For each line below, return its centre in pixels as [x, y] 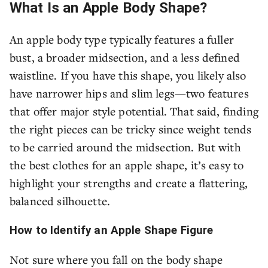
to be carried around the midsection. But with [125, 147]
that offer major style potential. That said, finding [134, 111]
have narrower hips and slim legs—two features [129, 93]
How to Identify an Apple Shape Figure [112, 230]
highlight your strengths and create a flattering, [129, 183]
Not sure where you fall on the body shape [116, 259]
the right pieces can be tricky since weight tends [131, 129]
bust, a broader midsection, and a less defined [125, 57]
